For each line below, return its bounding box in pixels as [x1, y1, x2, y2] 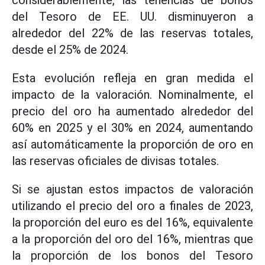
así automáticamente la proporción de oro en [12, 137, 253, 151]
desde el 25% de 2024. [12, 43, 128, 57]
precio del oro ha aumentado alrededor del [12, 104, 253, 118]
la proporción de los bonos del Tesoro [12, 248, 253, 263]
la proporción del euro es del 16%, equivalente [12, 215, 253, 230]
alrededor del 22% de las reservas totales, [12, 26, 253, 40]
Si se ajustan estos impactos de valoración [12, 182, 253, 196]
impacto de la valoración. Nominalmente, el [12, 88, 253, 102]
